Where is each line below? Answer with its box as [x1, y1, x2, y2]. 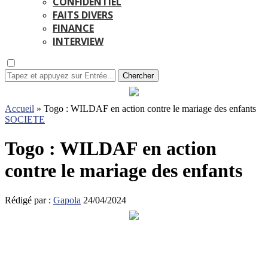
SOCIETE [5, 114, 45, 124]
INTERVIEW [53, 35, 103, 48]
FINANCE [53, 22, 94, 35]
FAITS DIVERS [53, 8, 113, 22]
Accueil [5, 103, 34, 114]
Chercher [123, 71, 154, 80]
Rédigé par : [5, 194, 53, 205]
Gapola [53, 194, 81, 205]
